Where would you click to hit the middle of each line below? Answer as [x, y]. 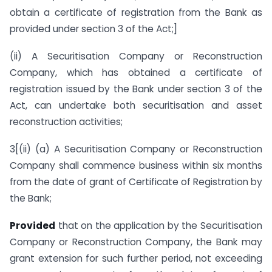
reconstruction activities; [66, 122]
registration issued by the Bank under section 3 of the [136, 89]
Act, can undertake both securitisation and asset [136, 105]
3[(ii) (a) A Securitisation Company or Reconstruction [136, 149]
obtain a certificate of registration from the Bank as [136, 13]
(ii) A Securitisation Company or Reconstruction [136, 56]
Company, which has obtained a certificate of [136, 73]
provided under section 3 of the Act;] [93, 29]
